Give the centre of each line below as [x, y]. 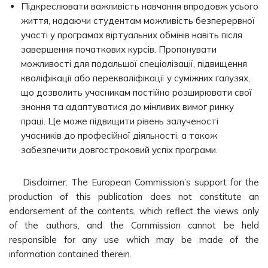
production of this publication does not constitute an [134, 197]
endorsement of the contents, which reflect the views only [134, 211]
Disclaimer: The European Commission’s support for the [141, 182]
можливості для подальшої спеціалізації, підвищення [134, 64]
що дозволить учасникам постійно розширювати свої [136, 92]
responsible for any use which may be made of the [134, 240]
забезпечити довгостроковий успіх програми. [119, 150]
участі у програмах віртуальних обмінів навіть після [132, 35]
